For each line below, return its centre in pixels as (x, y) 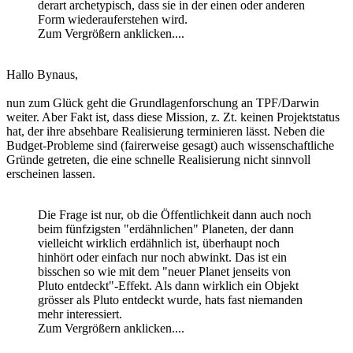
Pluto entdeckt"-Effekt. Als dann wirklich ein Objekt (168, 286)
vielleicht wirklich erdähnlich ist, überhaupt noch (159, 243)
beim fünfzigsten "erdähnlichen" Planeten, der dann (166, 229)
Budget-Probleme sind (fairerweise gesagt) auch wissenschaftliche (170, 146)
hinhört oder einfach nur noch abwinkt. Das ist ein (162, 258)
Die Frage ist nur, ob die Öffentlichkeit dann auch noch (175, 215)
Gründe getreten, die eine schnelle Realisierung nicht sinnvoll (158, 160)
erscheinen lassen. (51, 174)
